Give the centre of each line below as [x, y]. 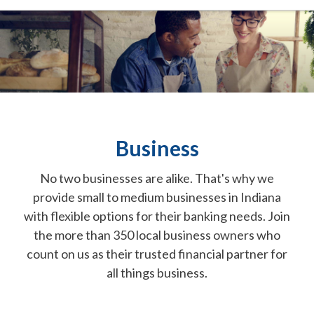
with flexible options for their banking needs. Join [157, 216]
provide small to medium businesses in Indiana [157, 197]
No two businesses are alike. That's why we [157, 178]
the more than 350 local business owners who [157, 235]
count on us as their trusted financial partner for [157, 254]
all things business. [157, 273]
